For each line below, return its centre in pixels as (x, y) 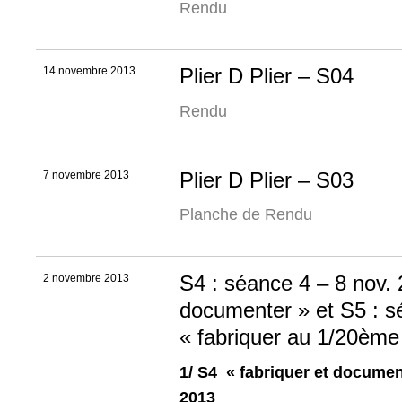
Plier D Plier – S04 (267, 76)
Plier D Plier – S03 (267, 179)
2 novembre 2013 (86, 279)
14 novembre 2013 (89, 71)
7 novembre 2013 (86, 175)
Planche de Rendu (246, 215)
